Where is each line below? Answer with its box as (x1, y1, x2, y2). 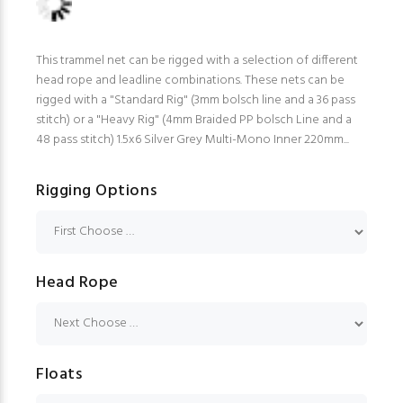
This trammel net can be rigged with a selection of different (36, 50, 358, 72)
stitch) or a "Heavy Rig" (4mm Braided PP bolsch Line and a (36, 110, 352, 131)
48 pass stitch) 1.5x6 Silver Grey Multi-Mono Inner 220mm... (36, 130, 349, 151)
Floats (36, 362, 83, 389)
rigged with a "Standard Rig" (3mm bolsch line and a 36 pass (36, 90, 355, 112)
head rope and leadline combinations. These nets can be (36, 70, 345, 92)
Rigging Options (36, 178, 157, 205)
